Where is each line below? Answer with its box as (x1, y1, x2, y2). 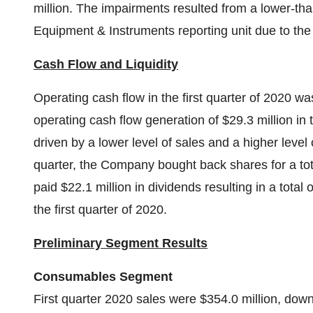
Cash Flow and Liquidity (34, 57, 178, 71)
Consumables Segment (34, 270, 173, 284)
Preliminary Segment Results (34, 236, 208, 250)
